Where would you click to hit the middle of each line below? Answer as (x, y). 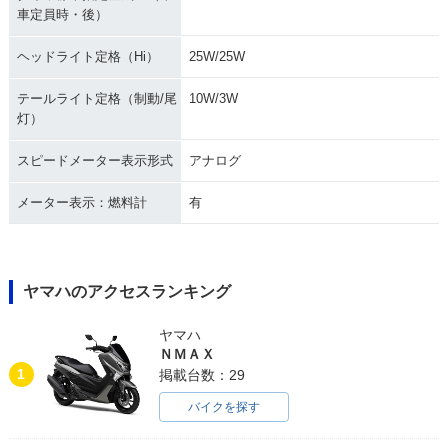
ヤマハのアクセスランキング (126, 291)
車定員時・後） (62, 14)
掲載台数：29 (201, 374)
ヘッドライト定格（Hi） (87, 56)
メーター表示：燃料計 (81, 202)
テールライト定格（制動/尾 (96, 98)
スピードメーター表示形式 (94, 160)
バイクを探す (223, 406)
